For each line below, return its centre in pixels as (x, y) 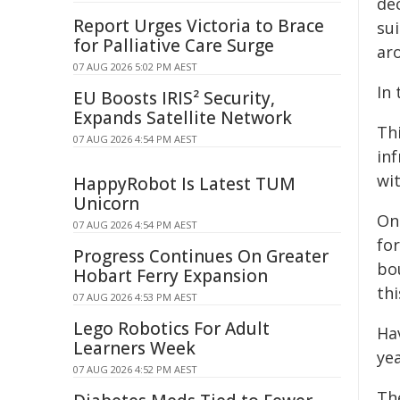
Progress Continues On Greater (201, 256)
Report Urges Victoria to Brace (199, 26)
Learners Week (134, 348)
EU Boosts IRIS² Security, (174, 98)
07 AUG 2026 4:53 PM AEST (135, 297)
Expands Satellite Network (183, 118)
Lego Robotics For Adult (171, 329)
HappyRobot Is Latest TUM (184, 184)
